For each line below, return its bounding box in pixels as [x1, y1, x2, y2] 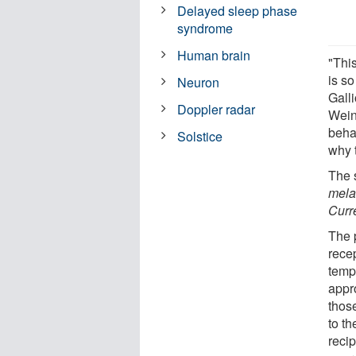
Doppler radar [177, 99, 256, 118]
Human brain [177, 45, 251, 64]
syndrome [177, 18, 234, 37]
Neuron [177, 72, 220, 91]
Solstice [177, 126, 223, 145]
